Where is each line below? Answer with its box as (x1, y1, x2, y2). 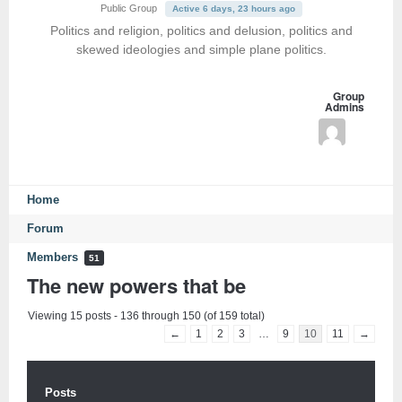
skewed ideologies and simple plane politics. (75, 42, 327, 57)
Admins (324, 99, 364, 115)
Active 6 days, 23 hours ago (171, 4, 295, 13)
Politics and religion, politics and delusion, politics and (49, 23, 353, 38)
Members (27, 251, 82, 264)
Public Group (100, 3, 157, 13)
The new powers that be (27, 270, 246, 300)
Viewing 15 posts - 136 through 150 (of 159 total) (28, 309, 265, 322)
